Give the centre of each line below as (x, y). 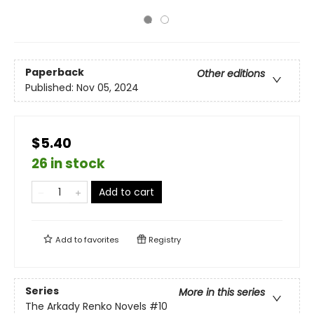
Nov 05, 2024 (108, 88)
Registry (164, 240)
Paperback (55, 73)
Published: (51, 88)
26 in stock (68, 164)
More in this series (222, 293)
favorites (102, 240)
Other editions (231, 74)
